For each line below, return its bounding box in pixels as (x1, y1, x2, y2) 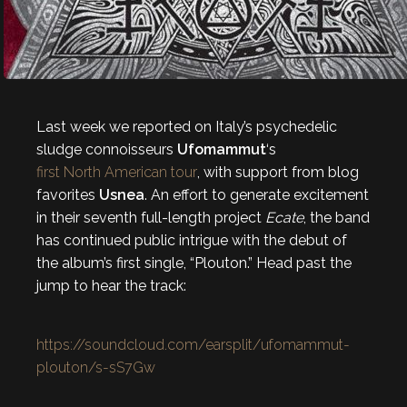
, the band (303, 209, 370, 226)
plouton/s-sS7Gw (36, 359, 155, 376)
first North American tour (36, 164, 197, 181)
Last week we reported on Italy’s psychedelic (36, 118, 337, 135)
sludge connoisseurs (36, 141, 177, 158)
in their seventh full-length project (36, 209, 265, 226)
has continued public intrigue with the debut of (36, 232, 347, 249)
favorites (36, 186, 99, 203)
